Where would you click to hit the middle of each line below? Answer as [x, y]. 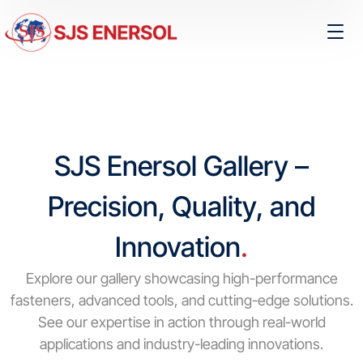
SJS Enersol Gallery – [181, 166]
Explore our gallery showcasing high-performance [181, 278]
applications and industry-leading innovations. [181, 344]
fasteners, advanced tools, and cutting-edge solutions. [181, 300]
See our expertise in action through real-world [181, 322]
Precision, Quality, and [181, 206]
